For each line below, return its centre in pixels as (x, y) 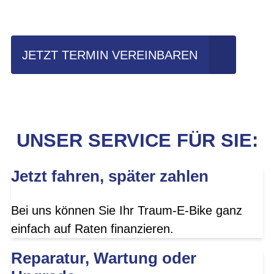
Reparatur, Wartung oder (104, 258)
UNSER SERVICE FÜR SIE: (137, 141)
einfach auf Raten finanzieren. (92, 228)
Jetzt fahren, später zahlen (110, 176)
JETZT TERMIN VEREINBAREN (110, 55)
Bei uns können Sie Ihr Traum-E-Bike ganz (127, 210)
